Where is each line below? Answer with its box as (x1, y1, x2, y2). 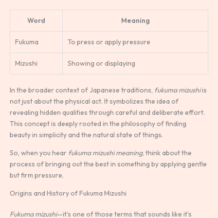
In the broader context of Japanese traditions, (10, 86, 154, 95)
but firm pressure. (10, 171, 64, 180)
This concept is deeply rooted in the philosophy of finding (10, 119, 186, 128)
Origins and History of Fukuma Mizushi (10, 189, 127, 198)
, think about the (143, 148, 192, 158)
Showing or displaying (68, 59, 135, 68)
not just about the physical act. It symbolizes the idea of (10, 97, 179, 106)
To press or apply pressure (68, 37, 150, 47)
